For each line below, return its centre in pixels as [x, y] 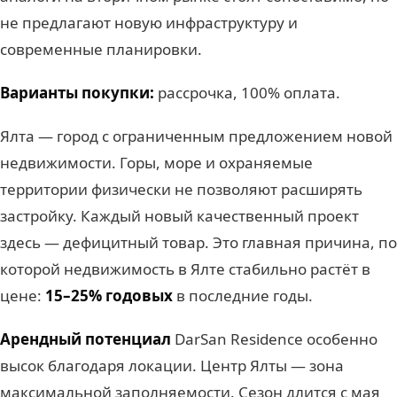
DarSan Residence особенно [274, 339]
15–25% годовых [109, 296]
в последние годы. [243, 296]
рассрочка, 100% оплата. [247, 93]
